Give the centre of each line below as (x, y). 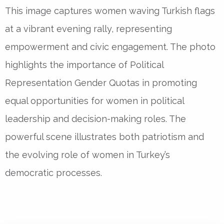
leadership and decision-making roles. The (95, 119)
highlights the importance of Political (84, 65)
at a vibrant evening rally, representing (88, 29)
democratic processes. (53, 173)
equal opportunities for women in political (94, 101)
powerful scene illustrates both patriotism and (104, 137)
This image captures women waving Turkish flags (110, 11)
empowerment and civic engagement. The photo (110, 47)
